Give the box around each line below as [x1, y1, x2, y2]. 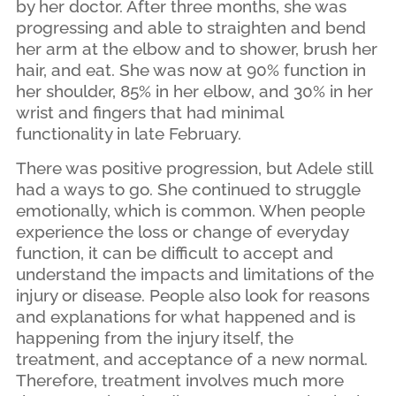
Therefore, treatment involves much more [15, 369, 344, 390]
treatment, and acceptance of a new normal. [15, 348, 368, 369]
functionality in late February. [15, 124, 241, 144]
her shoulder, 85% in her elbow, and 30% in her [15, 81, 373, 102]
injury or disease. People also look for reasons [15, 285, 369, 305]
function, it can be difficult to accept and [15, 242, 333, 263]
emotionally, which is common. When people [15, 200, 365, 220]
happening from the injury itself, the [15, 327, 293, 347]
